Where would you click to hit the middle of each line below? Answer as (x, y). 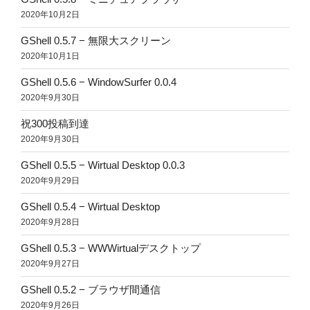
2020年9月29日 (50, 181)
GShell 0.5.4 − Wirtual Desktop (90, 207)
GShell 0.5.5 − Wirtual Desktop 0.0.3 (103, 165)
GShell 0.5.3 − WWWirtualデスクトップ (111, 248)
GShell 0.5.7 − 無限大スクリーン (96, 41)
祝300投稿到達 (55, 124)
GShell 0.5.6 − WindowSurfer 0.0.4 (99, 82)
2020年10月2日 (50, 15)
